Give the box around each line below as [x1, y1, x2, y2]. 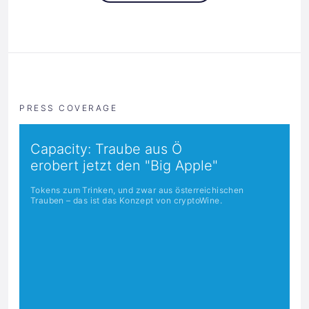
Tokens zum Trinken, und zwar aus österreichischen [30, 184, 244, 195]
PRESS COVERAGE [19, 102, 117, 113]
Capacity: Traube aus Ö [30, 140, 182, 157]
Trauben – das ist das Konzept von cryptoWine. [30, 195, 222, 206]
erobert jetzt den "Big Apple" [30, 157, 218, 174]
